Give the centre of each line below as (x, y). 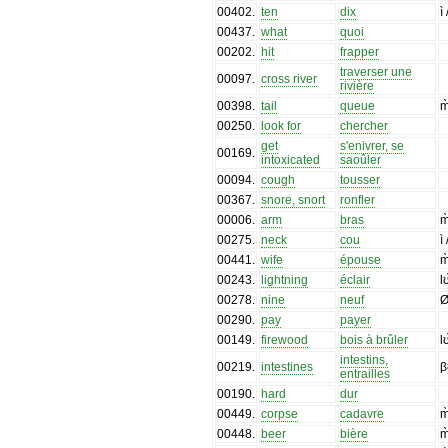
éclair (355, 279)
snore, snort (293, 199)
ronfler (358, 199)
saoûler (361, 159)
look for (281, 125)
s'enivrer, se (372, 145)
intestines (287, 366)
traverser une (376, 71)
